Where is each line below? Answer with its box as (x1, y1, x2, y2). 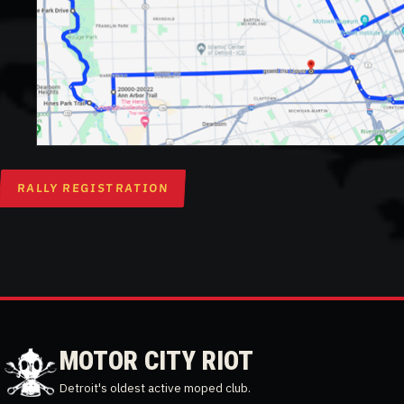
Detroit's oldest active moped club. (60, 379, 251, 396)
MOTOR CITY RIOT (60, 344, 253, 376)
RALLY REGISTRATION (16, 180, 169, 197)
